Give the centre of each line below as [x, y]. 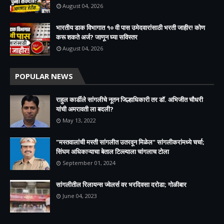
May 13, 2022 [79, 120]
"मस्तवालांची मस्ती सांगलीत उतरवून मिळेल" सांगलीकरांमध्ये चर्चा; [130, 142]
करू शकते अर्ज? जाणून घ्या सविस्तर [97, 37]
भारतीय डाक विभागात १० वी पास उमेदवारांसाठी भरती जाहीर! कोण [130, 27]
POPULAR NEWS [44, 76]
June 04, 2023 [80, 195]
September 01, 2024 [89, 162]
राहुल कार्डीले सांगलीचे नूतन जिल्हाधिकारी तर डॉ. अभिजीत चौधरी [129, 99]
